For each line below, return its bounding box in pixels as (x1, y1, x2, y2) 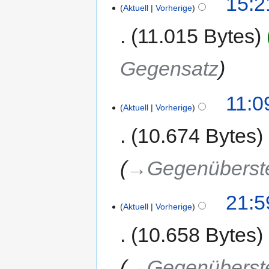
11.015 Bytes (138, 25, 255, 48)
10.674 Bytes (138, 124, 257, 147)
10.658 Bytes (138, 223, 257, 247)
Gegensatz (120, 57, 219, 80)
